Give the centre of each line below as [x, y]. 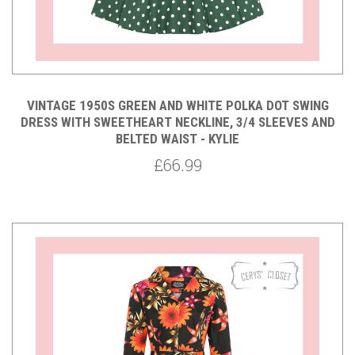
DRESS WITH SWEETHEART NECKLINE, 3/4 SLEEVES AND [177, 122]
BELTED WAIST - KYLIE [177, 139]
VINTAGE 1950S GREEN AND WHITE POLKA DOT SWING [177, 106]
